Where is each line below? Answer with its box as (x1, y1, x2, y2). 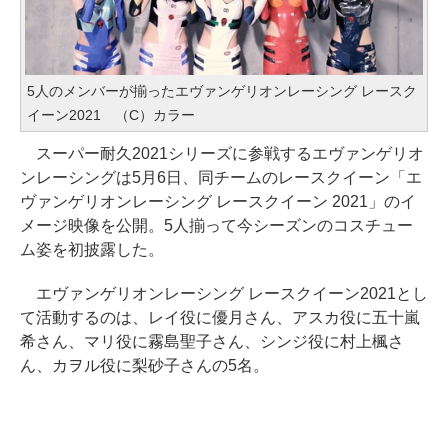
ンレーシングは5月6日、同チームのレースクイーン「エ (20, 169, 422, 187)
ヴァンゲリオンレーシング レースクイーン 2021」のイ (20, 193, 416, 211)
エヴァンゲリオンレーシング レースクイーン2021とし (20, 285, 428, 303)
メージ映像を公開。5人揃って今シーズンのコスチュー (20, 217, 413, 235)
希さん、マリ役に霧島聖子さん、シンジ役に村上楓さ (20, 333, 404, 351)
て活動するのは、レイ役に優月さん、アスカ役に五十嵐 (20, 309, 420, 327)
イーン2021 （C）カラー (27, 107, 195, 124)
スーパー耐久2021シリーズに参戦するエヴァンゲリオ (20, 145, 424, 163)
